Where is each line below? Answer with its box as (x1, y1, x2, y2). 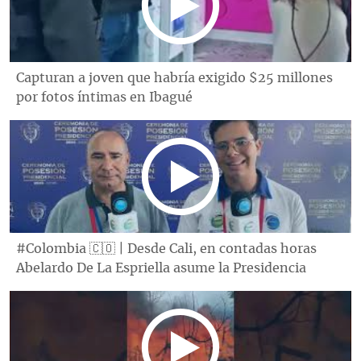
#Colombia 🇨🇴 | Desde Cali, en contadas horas (16, 242, 317, 255)
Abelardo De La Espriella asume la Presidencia (16, 261, 306, 275)
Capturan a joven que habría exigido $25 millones (16, 71, 333, 85)
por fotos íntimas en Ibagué (16, 90, 193, 104)
